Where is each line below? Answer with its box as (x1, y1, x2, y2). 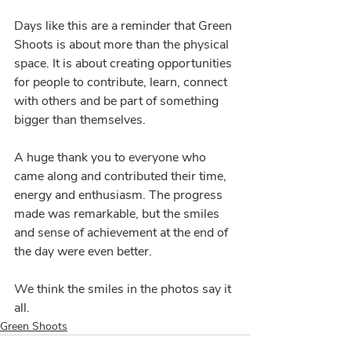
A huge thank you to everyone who (14, 149, 209, 166)
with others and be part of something (14, 92, 222, 110)
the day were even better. (14, 243, 152, 260)
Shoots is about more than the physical (14, 36, 232, 53)
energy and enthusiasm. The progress (14, 186, 226, 204)
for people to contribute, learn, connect (14, 74, 230, 91)
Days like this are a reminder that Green (14, 17, 235, 34)
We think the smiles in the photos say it (14, 280, 234, 298)
